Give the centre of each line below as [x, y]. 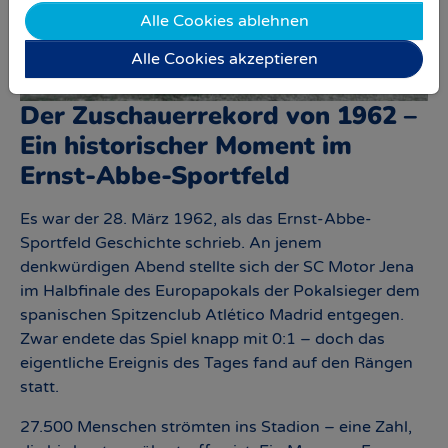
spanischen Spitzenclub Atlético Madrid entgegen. [212, 314]
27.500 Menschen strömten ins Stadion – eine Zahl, [216, 426]
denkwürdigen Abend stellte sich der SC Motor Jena [217, 266]
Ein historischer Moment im [186, 145]
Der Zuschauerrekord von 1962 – [218, 115]
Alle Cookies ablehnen [224, 21]
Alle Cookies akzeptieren [224, 59]
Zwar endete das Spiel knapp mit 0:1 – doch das [202, 338]
